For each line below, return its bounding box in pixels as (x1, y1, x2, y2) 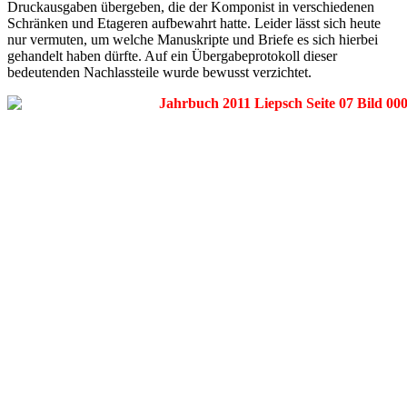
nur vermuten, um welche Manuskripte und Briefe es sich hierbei (7, 32, 378, 48)
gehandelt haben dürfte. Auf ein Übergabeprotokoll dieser (7, 48, 337, 65)
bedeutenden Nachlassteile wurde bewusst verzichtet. (7, 65, 312, 81)
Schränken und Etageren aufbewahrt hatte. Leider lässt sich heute (7, 15, 381, 32)
